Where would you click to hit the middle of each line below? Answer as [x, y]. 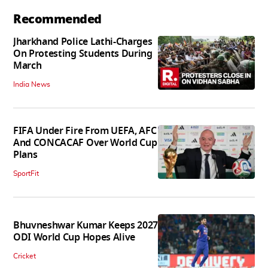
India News [32, 84]
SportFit [26, 173]
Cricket [25, 256]
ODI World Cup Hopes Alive [74, 238]
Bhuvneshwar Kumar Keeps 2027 [86, 226]
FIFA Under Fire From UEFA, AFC [85, 131]
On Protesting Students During [83, 54]
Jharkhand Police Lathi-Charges [83, 42]
